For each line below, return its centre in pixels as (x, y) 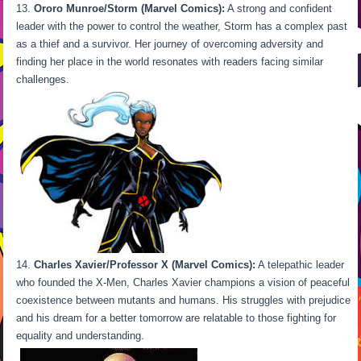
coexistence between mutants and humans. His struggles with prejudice (184, 301)
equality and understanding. (81, 336)
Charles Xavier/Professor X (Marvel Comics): (145, 265)
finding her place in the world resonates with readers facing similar (170, 61)
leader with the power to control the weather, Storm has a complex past (182, 26)
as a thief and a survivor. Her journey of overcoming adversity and (170, 44)
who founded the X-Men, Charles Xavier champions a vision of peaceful (183, 283)
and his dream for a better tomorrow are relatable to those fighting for (176, 318)
